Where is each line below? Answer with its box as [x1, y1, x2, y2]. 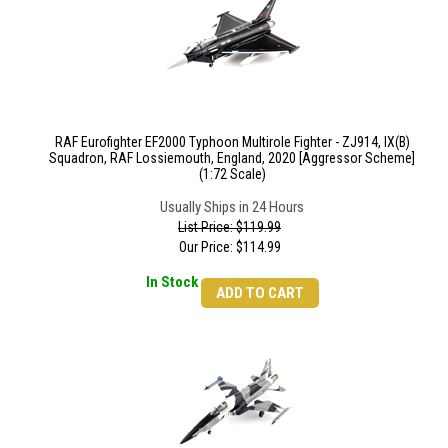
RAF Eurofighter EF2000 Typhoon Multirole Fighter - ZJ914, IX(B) [54, 134, 410, 150]
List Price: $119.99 [178, 219, 281, 235]
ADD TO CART [215, 284, 304, 302]
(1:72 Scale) [198, 166, 266, 182]
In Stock [145, 272, 201, 291]
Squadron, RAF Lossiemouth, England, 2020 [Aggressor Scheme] [49, 150, 415, 166]
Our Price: [178, 239, 233, 255]
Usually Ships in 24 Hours [160, 198, 304, 216]
